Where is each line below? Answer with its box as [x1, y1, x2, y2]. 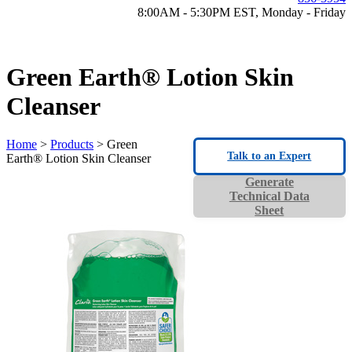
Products [50, 137, 93, 152]
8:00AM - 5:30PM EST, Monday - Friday [137, 5, 346, 19]
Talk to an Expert [227, 150, 312, 163]
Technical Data [229, 189, 310, 203]
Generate [244, 175, 294, 189]
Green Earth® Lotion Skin [6, 63, 294, 91]
